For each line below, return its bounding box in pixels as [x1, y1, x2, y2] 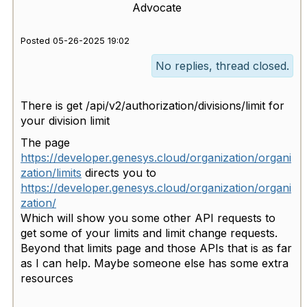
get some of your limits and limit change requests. [21, 226, 278, 241]
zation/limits [21, 166, 82, 180]
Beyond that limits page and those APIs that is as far [21, 241, 292, 256]
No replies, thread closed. [156, 59, 289, 73]
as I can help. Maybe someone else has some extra [21, 256, 288, 271]
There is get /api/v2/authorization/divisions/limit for [21, 99, 284, 113]
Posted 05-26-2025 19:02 [21, 36, 130, 47]
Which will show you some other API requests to [21, 211, 275, 225]
